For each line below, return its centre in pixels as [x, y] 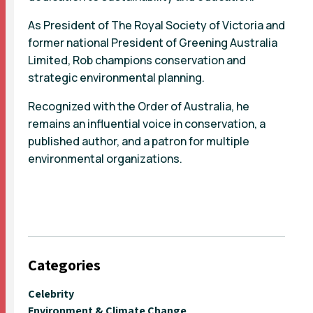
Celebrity [51, 293]
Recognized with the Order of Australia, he [139, 106]
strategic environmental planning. [116, 77]
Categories [64, 264]
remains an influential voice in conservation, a [147, 123]
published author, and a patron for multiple [139, 141]
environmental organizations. [105, 158]
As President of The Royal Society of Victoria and [156, 25]
